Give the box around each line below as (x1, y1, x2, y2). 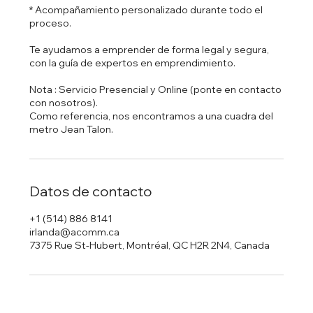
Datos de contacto (29, 182, 153, 200)
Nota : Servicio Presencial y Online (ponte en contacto (29, 82, 282, 96)
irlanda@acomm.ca (29, 225, 120, 238)
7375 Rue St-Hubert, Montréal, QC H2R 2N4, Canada (29, 238, 270, 252)
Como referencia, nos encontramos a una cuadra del (29, 109, 274, 122)
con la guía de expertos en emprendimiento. (29, 56, 236, 69)
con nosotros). (29, 96, 99, 109)
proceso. (29, 16, 72, 29)
